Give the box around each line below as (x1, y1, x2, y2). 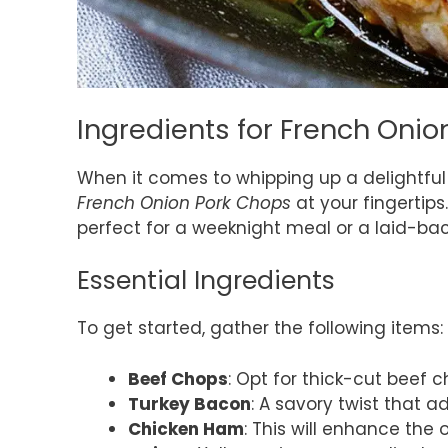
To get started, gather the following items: (77, 316, 443, 341)
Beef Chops (128, 366, 228, 391)
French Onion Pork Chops (77, 190, 291, 215)
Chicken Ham (128, 416, 244, 441)
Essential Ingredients (77, 263, 335, 299)
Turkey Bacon (128, 391, 251, 416)
